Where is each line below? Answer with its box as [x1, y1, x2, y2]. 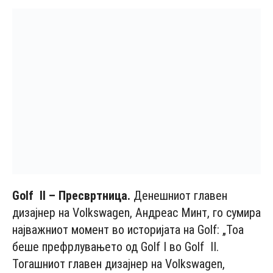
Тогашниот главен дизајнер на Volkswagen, [12, 256, 225, 271]
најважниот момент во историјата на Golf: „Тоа [12, 222, 244, 237]
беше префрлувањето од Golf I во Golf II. [12, 239, 219, 254]
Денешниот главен [130, 188, 227, 203]
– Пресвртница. [46, 188, 130, 203]
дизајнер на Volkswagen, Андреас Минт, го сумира [12, 205, 261, 220]
